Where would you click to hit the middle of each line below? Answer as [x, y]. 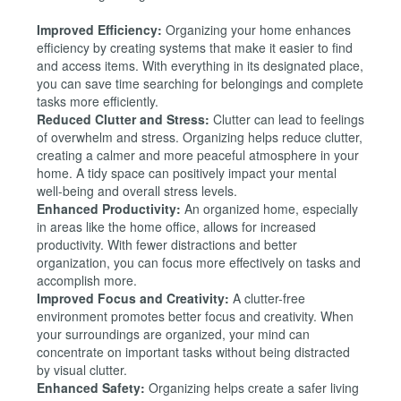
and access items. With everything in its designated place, [200, 66]
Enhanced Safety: [91, 388]
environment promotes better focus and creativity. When [195, 316]
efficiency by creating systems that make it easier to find [195, 48]
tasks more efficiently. [98, 102]
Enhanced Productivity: [109, 209]
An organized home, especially [269, 209]
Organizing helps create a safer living [252, 388]
